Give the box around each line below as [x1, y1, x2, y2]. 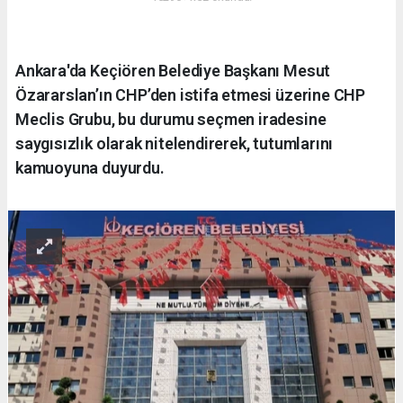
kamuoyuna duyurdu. [15, 158, 165, 178]
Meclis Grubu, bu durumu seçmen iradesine [15, 110, 327, 130]
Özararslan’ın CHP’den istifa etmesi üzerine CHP [15, 85, 365, 105]
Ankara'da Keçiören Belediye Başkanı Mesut [15, 61, 331, 81]
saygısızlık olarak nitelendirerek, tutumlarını [15, 134, 334, 154]
